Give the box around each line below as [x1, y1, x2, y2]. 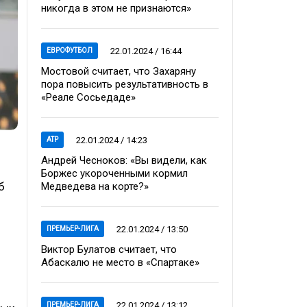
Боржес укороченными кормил [41, 167, 188, 180]
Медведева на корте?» [41, 180, 149, 193]
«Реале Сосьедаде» [41, 91, 136, 104]
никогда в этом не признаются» [41, 2, 191, 15]
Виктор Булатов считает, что [41, 243, 177, 256]
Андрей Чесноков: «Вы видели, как [41, 154, 207, 167]
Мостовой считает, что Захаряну [41, 65, 196, 78]
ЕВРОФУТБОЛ [47, 47, 93, 55]
